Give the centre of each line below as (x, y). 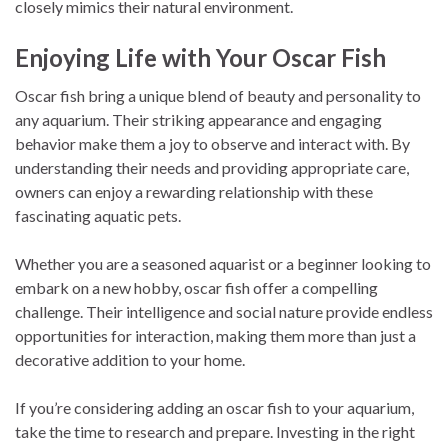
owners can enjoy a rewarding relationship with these (194, 191)
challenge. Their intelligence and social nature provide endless (224, 311)
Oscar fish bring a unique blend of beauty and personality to (218, 95)
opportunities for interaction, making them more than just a (215, 335)
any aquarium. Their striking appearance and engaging (198, 119)
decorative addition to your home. (130, 359)
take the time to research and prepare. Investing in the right (215, 431)
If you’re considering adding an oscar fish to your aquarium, (214, 407)
